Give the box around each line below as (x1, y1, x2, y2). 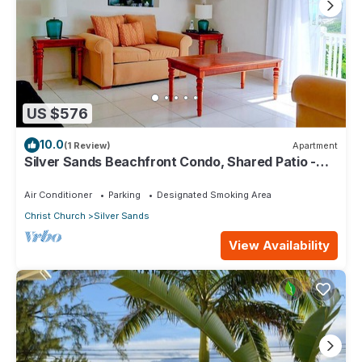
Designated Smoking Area (157, 189, 271, 200)
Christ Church (24, 210, 86, 221)
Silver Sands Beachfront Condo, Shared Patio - (24, 154, 316, 170)
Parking (108, 189, 141, 200)
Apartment (293, 139, 338, 151)
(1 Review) (64, 139, 111, 151)
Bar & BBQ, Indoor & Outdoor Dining (24, 168, 243, 184)
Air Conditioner (24, 189, 92, 200)
